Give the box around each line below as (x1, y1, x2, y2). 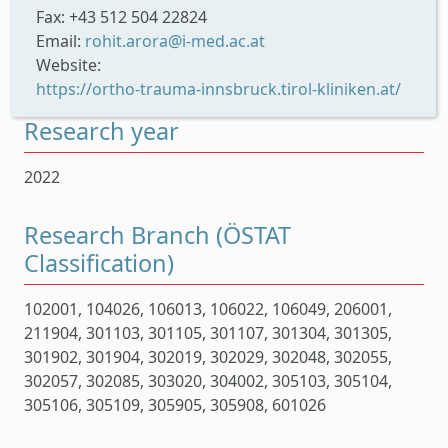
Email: (36, 30, 85, 53)
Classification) (24, 246, 174, 279)
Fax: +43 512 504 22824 (36, 6, 207, 29)
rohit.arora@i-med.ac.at (85, 30, 265, 53)
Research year (24, 115, 179, 148)
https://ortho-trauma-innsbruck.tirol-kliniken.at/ (36, 78, 401, 101)
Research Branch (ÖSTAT (24, 218, 291, 251)
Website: (36, 54, 101, 77)
